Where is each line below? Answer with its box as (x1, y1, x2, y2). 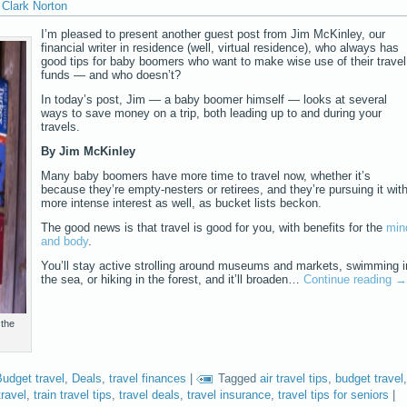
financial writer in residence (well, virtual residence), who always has (41, 40, 399, 55)
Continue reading (303, 272, 395, 286)
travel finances (109, 372, 186, 385)
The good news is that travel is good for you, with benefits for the (41, 220, 386, 234)
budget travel (335, 372, 403, 385)
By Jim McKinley (41, 144, 135, 158)
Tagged (218, 372, 256, 385)
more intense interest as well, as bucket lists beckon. (41, 195, 322, 210)
